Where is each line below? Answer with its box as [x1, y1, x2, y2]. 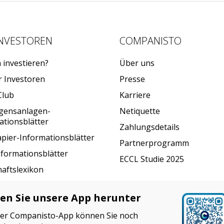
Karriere [119, 89, 150, 101]
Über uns [119, 57, 154, 69]
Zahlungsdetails [119, 121, 179, 133]
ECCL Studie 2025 [119, 153, 184, 165]
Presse [119, 73, 145, 85]
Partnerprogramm [119, 137, 189, 149]
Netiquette [119, 105, 160, 117]
